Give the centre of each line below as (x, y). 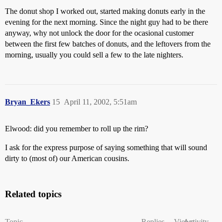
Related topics (33, 194)
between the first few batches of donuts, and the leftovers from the (108, 44)
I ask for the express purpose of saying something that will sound (106, 147)
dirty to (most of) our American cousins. (67, 158)
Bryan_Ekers (28, 102)
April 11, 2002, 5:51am (100, 102)
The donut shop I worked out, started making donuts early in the (105, 11)
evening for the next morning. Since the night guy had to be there (107, 22)
